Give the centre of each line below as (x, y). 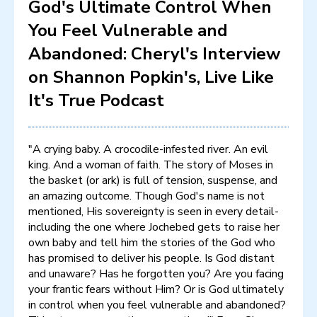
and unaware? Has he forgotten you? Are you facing (156, 273)
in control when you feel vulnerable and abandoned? (157, 305)
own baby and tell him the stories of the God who (152, 242)
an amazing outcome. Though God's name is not (146, 196)
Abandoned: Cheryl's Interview (154, 53)
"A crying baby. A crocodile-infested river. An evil (148, 149)
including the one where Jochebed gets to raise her (154, 227)
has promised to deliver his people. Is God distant (151, 258)
